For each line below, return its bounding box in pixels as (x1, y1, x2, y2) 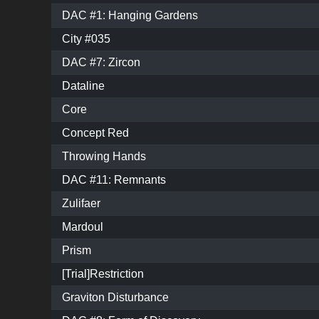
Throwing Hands (62, 150, 146, 163)
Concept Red (62, 127, 129, 140)
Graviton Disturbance (62, 291, 169, 304)
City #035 (62, 33, 110, 46)
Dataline (62, 80, 105, 93)
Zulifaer (62, 197, 100, 210)
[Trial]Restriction (62, 268, 144, 281)
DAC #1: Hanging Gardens (62, 9, 198, 22)
